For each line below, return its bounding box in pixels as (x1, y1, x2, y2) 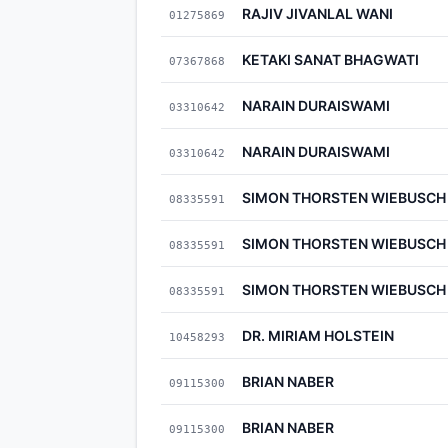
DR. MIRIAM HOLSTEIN (242, 326, 394, 344)
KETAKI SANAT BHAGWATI (242, 50, 419, 68)
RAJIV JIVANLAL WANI (242, 4, 393, 22)
